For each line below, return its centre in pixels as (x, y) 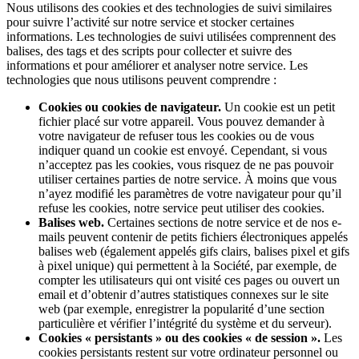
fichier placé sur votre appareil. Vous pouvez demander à (182, 121)
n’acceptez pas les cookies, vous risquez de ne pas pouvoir (186, 164)
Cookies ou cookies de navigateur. (130, 107)
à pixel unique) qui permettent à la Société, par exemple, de (188, 265)
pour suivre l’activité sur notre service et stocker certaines (150, 22)
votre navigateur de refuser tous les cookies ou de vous (176, 135)
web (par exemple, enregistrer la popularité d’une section (182, 309)
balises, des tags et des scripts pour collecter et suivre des (149, 50)
